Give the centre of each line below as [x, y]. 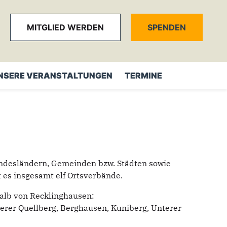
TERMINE [143, 75]
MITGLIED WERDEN [65, 27]
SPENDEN [167, 27]
